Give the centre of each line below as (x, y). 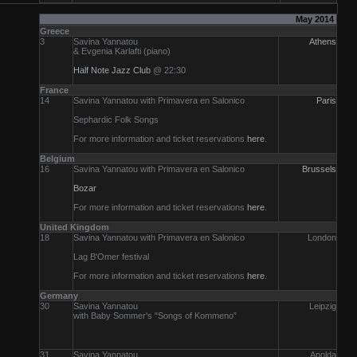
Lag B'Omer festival (111, 257)
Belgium (57, 159)
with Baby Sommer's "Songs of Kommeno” (155, 316)
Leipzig (323, 306)
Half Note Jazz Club (112, 70)
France (54, 90)
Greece (55, 31)
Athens (323, 41)
